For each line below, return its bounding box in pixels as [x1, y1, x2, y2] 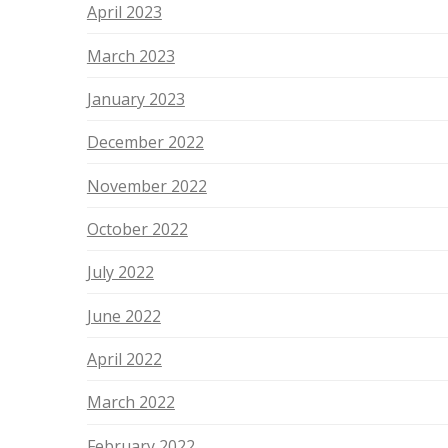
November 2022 [86, 174, 207, 197]
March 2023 [86, 44, 175, 67]
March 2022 [86, 391, 175, 414]
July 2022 [86, 261, 154, 284]
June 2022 [86, 304, 161, 327]
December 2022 [86, 131, 204, 154]
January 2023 [86, 87, 185, 110]
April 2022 [86, 348, 162, 370]
